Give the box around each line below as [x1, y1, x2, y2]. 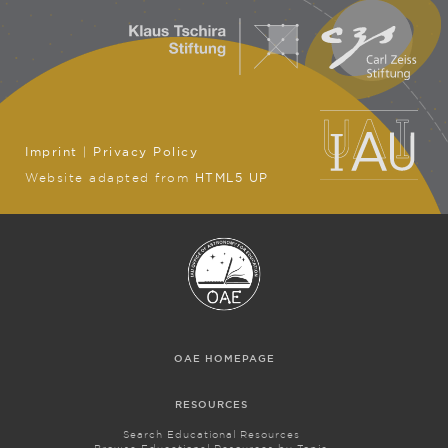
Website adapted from [25, 171, 195, 185]
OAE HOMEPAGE [173, 353, 275, 365]
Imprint [25, 145, 78, 159]
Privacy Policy [93, 145, 198, 159]
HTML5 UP [194, 171, 269, 185]
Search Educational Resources [122, 429, 300, 441]
